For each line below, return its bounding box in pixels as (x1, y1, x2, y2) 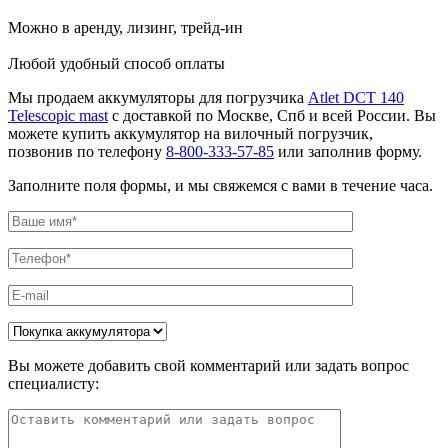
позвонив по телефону (8, 143, 166, 161)
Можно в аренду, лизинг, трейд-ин (8, 19, 243, 37)
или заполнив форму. (274, 143, 422, 161)
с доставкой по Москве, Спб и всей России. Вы (108, 107, 436, 125)
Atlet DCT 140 (308, 89, 404, 107)
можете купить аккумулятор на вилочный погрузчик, (8, 125, 373, 143)
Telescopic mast (8, 107, 108, 125)
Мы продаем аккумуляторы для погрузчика (8, 89, 308, 107)
